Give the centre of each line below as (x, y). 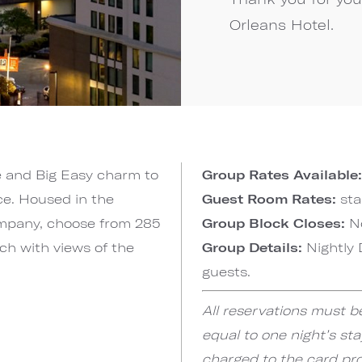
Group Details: (254, 247)
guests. (226, 271)
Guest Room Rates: (269, 198)
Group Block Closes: (275, 223)
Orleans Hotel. (282, 24)
